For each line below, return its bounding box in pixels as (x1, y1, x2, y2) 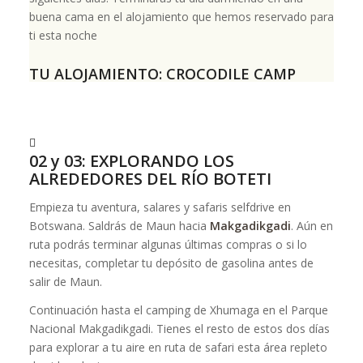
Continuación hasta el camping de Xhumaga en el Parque (28, 301, 328, 318)
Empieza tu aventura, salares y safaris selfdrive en (28, 199, 291, 215)
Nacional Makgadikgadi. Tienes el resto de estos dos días (28, 320, 330, 336)
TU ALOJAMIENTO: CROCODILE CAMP (28, 63, 296, 83)
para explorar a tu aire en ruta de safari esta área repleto (28, 339, 327, 355)
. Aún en (290, 217, 333, 233)
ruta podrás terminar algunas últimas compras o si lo (28, 236, 307, 252)
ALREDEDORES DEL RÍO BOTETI (28, 168, 271, 190)
